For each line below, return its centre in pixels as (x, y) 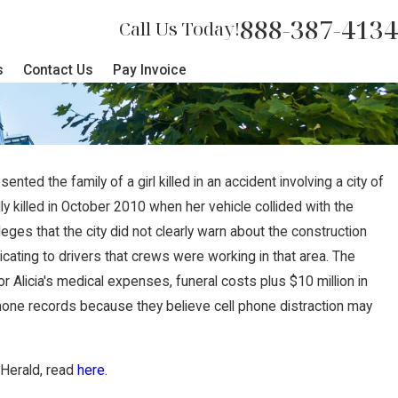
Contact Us (58, 71)
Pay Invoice (150, 71)
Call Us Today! (179, 29)
